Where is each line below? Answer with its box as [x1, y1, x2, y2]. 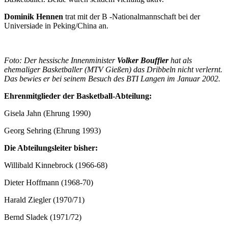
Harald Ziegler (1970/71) [4, 195, 84, 204]
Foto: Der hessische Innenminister [4, 55, 117, 65]
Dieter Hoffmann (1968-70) [4, 178, 93, 187]
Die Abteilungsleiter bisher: [4, 143, 98, 152]
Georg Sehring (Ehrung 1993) [4, 126, 101, 135]
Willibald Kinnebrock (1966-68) [4, 160, 107, 169]
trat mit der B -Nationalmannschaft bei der [65, 12, 200, 21]
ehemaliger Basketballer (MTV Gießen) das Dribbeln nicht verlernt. [4, 65, 222, 74]
